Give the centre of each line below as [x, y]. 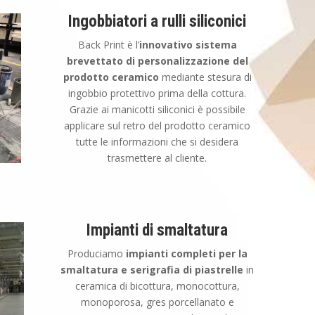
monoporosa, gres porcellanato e [157, 302]
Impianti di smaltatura [157, 231]
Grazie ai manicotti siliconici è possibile [157, 110]
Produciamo [96, 254]
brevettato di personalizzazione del [157, 61]
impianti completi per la [186, 254]
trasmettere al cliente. [157, 158]
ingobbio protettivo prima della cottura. [157, 94]
